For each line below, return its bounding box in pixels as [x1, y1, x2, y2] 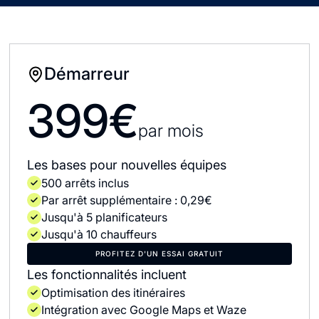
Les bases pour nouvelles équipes [27, 157, 227, 172]
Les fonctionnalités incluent [27, 267, 187, 282]
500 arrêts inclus [41, 176, 130, 190]
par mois [138, 120, 204, 141]
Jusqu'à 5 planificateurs [41, 210, 168, 224]
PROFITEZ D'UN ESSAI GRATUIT [95, 249, 224, 258]
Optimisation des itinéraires [41, 286, 186, 300]
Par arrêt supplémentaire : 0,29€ [41, 193, 213, 207]
